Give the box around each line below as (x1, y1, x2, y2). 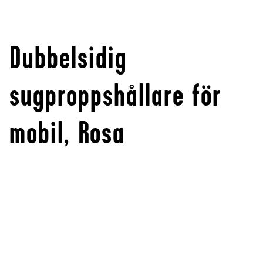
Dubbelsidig (9, 41, 127, 75)
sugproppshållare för (9, 78, 221, 113)
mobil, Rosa (9, 116, 125, 150)
